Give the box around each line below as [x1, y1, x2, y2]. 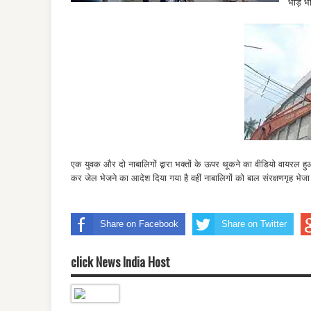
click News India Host [71, 252, 170, 271]
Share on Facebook [100, 218, 178, 229]
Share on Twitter [221, 218, 287, 229]
